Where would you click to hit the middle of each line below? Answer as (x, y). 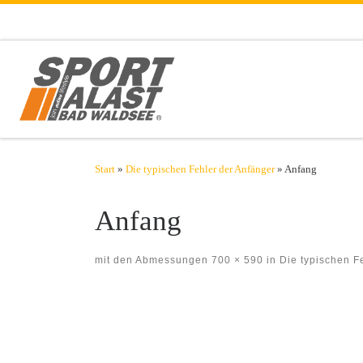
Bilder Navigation (179, 305)
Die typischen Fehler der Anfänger (200, 169)
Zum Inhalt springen (73, 22)
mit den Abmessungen (152, 260)
